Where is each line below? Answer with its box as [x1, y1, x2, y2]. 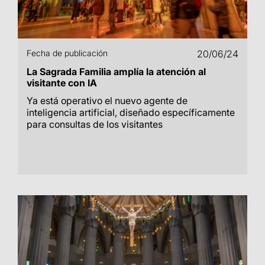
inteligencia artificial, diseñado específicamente [27, 106, 235, 118]
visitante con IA [27, 77, 97, 89]
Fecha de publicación [27, 48, 108, 58]
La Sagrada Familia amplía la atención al [27, 66, 206, 77]
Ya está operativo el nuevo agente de [27, 95, 188, 106]
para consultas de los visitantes [27, 118, 163, 130]
